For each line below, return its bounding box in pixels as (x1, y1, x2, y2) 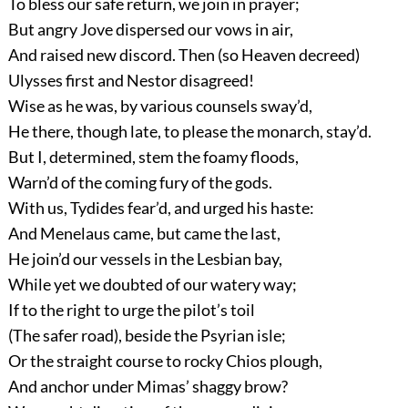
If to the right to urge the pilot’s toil (7, 300, 255, 321)
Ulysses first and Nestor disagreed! (7, 70, 254, 91)
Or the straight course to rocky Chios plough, (7, 351, 322, 372)
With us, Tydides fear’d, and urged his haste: (7, 198, 314, 219)
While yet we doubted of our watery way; (7, 274, 297, 295)
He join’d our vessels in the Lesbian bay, (7, 249, 282, 270)
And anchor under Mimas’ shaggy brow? (7, 376, 288, 397)
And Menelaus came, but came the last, (7, 223, 280, 244)
